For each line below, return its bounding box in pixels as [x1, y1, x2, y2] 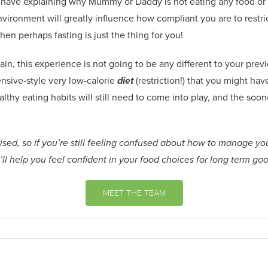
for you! [149, 28, 185, 42]
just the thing [94, 28, 149, 42]
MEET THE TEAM [102, 187, 166, 198]
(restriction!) [133, 73, 187, 87]
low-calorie [69, 73, 115, 87]
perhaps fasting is [16, 28, 94, 42]
